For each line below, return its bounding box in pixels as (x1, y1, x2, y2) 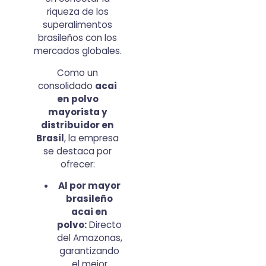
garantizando (59, 245, 120, 257)
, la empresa (64, 131, 119, 144)
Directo (87, 218, 122, 231)
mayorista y (47, 105, 107, 118)
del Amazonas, (56, 232, 122, 244)
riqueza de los (46, 5, 109, 18)
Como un (57, 66, 99, 79)
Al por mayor (58, 179, 121, 192)
